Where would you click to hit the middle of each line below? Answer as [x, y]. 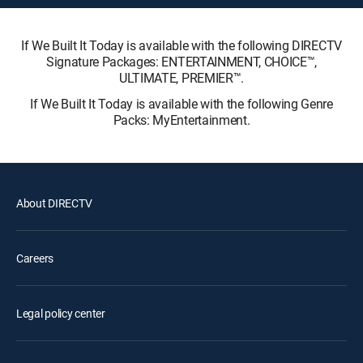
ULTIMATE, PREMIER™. [181, 78]
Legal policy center [61, 313]
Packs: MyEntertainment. [181, 120]
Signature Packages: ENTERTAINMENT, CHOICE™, [181, 62]
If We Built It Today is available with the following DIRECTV [181, 45]
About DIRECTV [54, 203]
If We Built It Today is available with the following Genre [181, 104]
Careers [35, 258]
